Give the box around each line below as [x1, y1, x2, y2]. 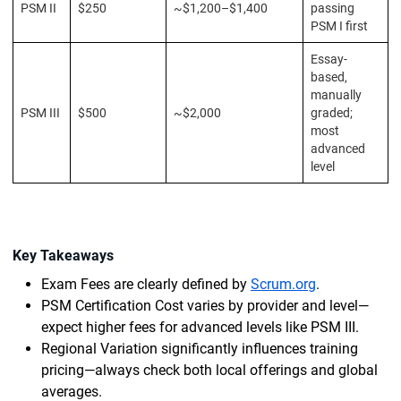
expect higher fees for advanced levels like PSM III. [41, 319, 359, 336]
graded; [311, 106, 353, 120]
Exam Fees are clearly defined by [41, 276, 251, 293]
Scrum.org [251, 276, 316, 293]
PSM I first [311, 19, 368, 33]
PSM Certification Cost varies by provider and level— [41, 297, 369, 314]
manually [311, 88, 362, 102]
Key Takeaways [13, 247, 114, 264]
